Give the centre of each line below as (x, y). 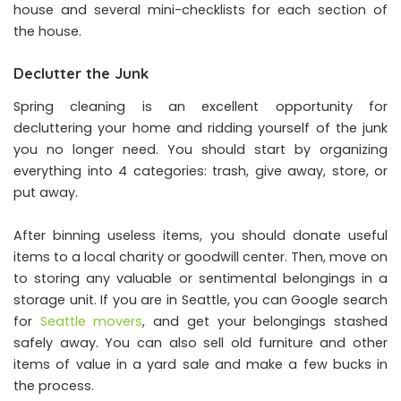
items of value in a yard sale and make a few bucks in (200, 365)
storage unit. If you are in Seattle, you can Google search (200, 300)
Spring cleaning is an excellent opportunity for (200, 107)
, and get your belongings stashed (265, 322)
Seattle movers (91, 322)
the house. (47, 32)
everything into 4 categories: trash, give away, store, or (200, 171)
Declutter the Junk (81, 73)
